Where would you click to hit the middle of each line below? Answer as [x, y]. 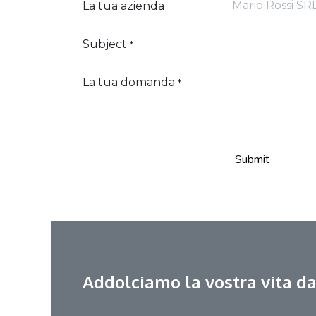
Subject [105, 44]
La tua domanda [129, 82]
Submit [252, 159]
